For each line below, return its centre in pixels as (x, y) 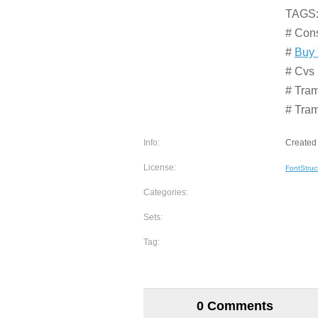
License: (160, 168)
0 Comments (235, 306)
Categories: (166, 192)
